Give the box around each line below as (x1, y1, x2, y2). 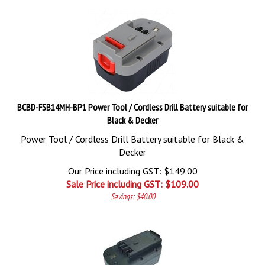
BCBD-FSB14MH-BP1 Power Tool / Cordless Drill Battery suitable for (17, 101, 248, 113)
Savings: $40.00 (110, 191, 155, 202)
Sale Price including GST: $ (66, 178, 170, 190)
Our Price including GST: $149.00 (67, 165, 198, 177)
